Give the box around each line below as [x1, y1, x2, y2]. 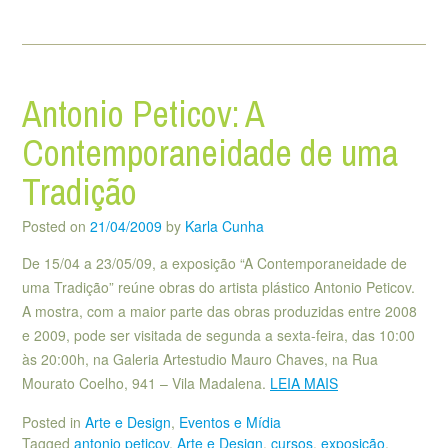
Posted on [22, 216, 90, 237]
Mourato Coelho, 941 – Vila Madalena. [22, 373, 270, 394]
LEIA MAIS [270, 373, 338, 394]
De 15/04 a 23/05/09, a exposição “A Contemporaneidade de [22, 253, 407, 274]
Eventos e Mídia [179, 412, 281, 433]
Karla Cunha [185, 216, 264, 237]
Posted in [22, 412, 85, 433]
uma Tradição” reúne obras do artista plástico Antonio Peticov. [22, 277, 415, 298]
